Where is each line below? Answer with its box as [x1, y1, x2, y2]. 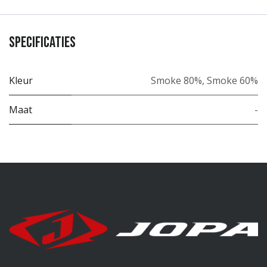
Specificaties [9, 33, 76, 52]
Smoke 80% [151, 73, 202, 87]
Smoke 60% [207, 73, 258, 87]
